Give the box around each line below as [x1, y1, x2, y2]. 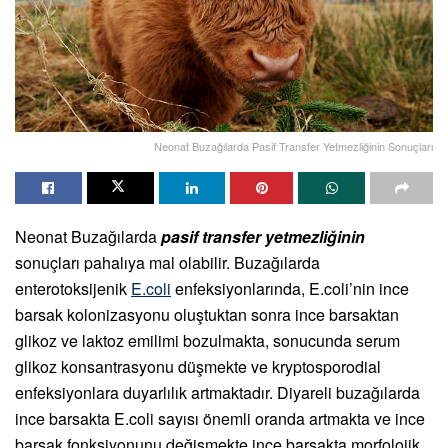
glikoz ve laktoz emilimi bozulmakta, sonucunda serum [15, 329, 400, 353]
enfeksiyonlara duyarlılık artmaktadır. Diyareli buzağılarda [15, 381, 420, 405]
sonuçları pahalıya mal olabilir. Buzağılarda [15, 251, 320, 275]
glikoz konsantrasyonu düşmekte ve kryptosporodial [15, 355, 381, 379]
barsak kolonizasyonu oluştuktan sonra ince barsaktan [15, 303, 399, 327]
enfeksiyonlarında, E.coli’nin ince [171, 277, 409, 301]
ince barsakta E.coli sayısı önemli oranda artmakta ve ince [15, 407, 425, 431]
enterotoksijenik [15, 277, 131, 301]
